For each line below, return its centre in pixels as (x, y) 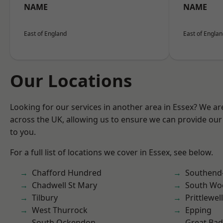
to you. (23, 132)
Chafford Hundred (67, 173)
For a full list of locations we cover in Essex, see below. (111, 152)
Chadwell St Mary (64, 185)
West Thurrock (60, 210)
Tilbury (45, 198)
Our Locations (71, 80)
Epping (198, 210)
